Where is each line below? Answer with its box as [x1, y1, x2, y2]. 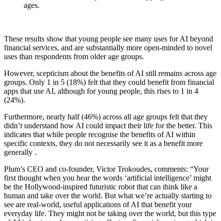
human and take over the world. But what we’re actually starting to [4, 191, 212, 200]
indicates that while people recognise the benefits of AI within [4, 130, 195, 139]
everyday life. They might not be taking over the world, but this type [4, 209, 216, 218]
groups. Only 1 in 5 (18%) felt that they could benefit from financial [4, 78, 214, 86]
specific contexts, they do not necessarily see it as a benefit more [4, 139, 203, 147]
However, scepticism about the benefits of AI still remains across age [4, 69, 217, 77]
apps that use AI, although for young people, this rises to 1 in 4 [4, 87, 198, 95]
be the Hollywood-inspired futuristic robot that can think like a [4, 183, 197, 191]
